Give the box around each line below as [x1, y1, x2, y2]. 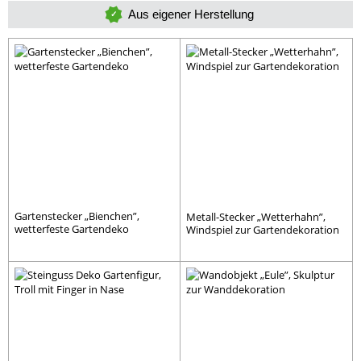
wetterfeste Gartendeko [15, 221, 129, 236]
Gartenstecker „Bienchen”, [15, 208, 139, 223]
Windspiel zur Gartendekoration [186, 222, 339, 237]
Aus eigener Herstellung [128, 6, 254, 21]
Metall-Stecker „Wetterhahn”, [186, 209, 326, 224]
